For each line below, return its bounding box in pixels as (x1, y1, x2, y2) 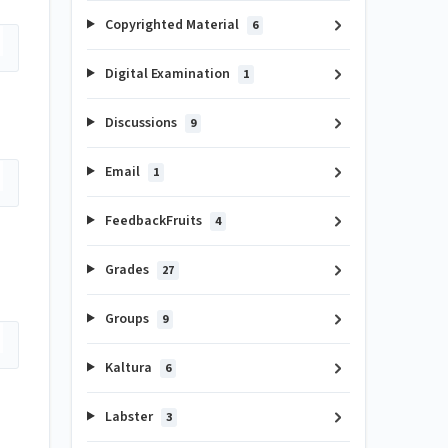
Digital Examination (101, 63, 233, 84)
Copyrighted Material (101, 14, 242, 35)
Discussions (101, 112, 180, 133)
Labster (101, 406, 156, 427)
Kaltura (101, 357, 155, 378)
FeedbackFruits (101, 210, 205, 231)
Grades (101, 259, 152, 280)
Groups (101, 308, 152, 329)
